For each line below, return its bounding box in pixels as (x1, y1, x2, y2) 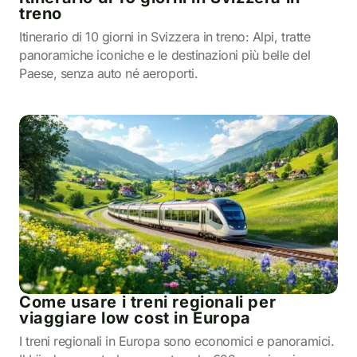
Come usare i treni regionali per (19, 292, 277, 312)
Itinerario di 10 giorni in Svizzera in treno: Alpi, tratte (19, 29, 311, 45)
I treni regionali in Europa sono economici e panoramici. (19, 333, 335, 349)
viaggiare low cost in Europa (19, 308, 251, 328)
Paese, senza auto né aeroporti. (19, 65, 198, 81)
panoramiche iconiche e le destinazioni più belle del (19, 47, 311, 63)
